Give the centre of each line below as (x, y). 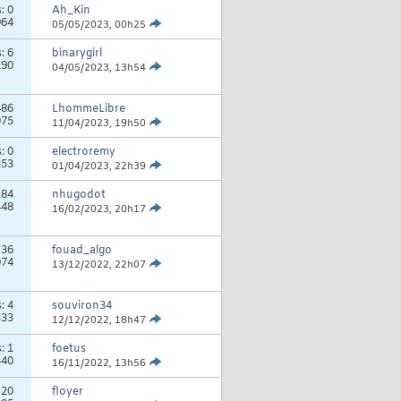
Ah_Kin (71, 11)
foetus (68, 350)
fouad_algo (81, 251)
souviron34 (81, 307)
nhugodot (78, 196)
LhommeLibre (88, 110)
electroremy (83, 153)
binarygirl (77, 54)
